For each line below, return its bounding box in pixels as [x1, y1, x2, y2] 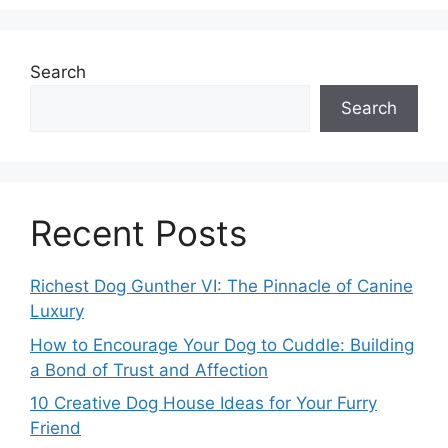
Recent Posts [30, 212, 247, 255]
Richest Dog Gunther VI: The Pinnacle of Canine [30, 276, 413, 297]
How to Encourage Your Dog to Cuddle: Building [30, 334, 414, 355]
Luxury [30, 301, 84, 322]
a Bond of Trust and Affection [30, 359, 268, 380]
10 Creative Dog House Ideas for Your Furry [30, 393, 377, 414]
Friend [30, 418, 81, 439]
